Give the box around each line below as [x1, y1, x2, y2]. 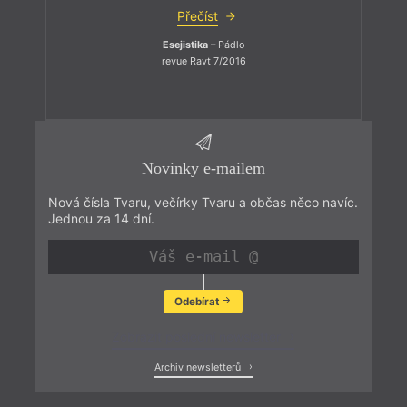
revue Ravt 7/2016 [161, 55, 246, 67]
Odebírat [174, 294, 222, 308]
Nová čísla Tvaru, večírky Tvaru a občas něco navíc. [47, 194, 358, 210]
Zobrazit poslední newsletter [112, 329, 285, 345]
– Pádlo [208, 39, 244, 52]
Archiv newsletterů [154, 362, 243, 374]
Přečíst [176, 8, 218, 25]
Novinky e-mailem [141, 158, 265, 177]
